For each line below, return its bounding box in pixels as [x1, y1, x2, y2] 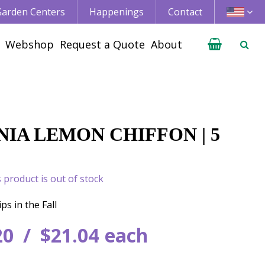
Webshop [5, 37, 54, 51]
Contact [168, 5, 202, 18]
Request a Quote [60, 37, 145, 51]
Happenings [89, 5, 144, 18]
